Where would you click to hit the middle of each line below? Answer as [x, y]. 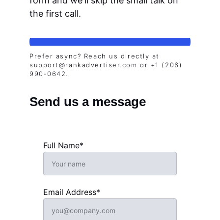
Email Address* [72, 192]
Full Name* [63, 145]
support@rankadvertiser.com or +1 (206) [107, 65]
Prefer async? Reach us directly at [96, 56]
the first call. [55, 14]
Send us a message [88, 102]
